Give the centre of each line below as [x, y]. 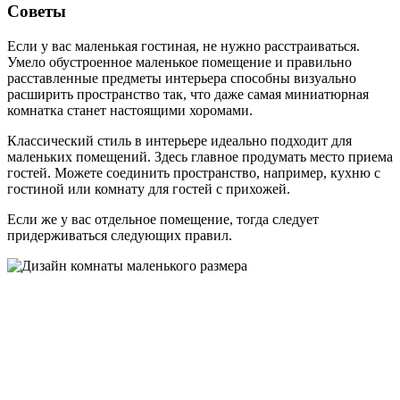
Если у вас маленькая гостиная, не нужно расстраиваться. [183, 46]
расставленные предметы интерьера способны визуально [182, 78]
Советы [37, 12]
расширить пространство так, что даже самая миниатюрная [188, 94]
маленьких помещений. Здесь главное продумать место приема [200, 156]
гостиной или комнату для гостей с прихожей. [149, 188]
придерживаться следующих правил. [120, 235]
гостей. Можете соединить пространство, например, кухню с [194, 172]
